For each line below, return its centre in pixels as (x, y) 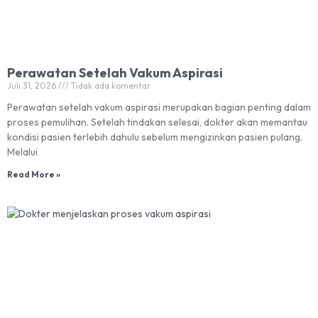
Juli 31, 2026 (33, 86)
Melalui (22, 152)
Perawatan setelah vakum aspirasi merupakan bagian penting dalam (159, 107)
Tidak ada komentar (110, 86)
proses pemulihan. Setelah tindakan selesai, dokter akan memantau (157, 122)
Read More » (34, 174)
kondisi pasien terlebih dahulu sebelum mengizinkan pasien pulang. (155, 137)
